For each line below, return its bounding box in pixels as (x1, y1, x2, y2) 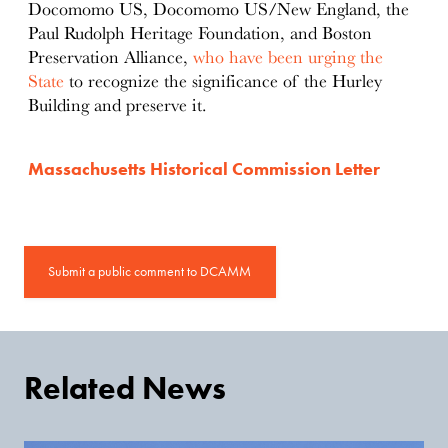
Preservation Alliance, (28, 47, 194, 68)
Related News (24, 368, 227, 407)
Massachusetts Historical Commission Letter (28, 158, 381, 181)
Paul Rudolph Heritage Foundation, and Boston (28, 23, 373, 44)
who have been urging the (193, 47, 384, 68)
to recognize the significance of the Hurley (64, 71, 383, 92)
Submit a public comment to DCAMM (48, 262, 252, 280)
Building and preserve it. (28, 95, 213, 116)
